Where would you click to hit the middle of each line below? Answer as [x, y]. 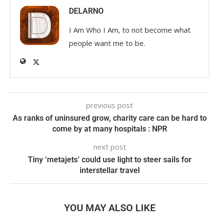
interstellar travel [109, 171]
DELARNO [86, 11]
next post [109, 147]
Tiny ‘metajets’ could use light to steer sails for [109, 160]
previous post [109, 105]
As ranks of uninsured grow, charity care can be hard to [109, 118]
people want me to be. [107, 43]
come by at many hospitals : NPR [109, 129]
